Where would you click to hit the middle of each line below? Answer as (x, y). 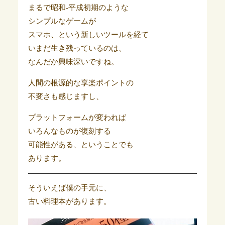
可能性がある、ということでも (81, 145)
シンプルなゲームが (62, 21)
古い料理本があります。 (69, 201)
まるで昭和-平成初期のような (78, 8)
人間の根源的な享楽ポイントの (81, 83)
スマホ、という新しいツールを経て (88, 35)
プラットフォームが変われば (77, 118)
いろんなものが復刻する (69, 131)
